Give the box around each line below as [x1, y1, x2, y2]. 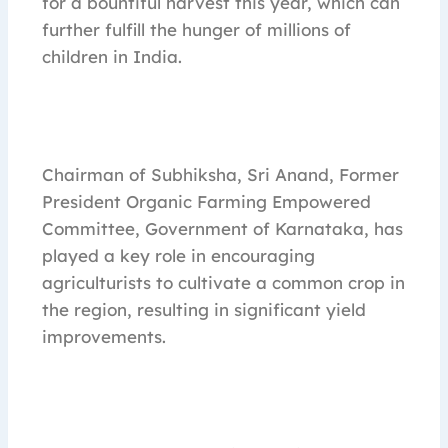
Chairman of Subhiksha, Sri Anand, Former [42, 164, 399, 186]
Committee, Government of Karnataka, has [42, 218, 403, 240]
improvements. [42, 326, 166, 348]
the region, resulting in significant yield [42, 299, 366, 321]
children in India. [42, 46, 182, 68]
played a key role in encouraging [42, 245, 315, 267]
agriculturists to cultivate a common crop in [42, 272, 405, 294]
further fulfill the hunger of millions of [42, 19, 351, 41]
